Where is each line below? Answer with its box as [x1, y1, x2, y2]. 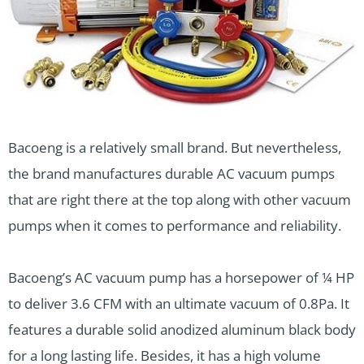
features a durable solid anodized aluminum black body [8, 320, 356, 340]
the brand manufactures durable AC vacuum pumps [8, 164, 335, 184]
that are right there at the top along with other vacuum [8, 190, 351, 210]
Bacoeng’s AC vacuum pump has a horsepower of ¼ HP [8, 268, 354, 288]
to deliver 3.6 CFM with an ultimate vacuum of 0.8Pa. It [8, 294, 349, 314]
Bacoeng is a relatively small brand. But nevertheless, [8, 138, 341, 158]
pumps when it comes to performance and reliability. [8, 216, 341, 236]
